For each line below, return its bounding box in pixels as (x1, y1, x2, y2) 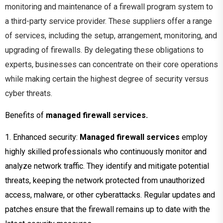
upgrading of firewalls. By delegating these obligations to (5, 45, 204, 55)
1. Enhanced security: (5, 132, 80, 142)
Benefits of (5, 110, 46, 120)
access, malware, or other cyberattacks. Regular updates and (5, 190, 215, 200)
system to (178, 1, 213, 11)
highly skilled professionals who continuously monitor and (5, 146, 207, 156)
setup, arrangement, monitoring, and (92, 30, 217, 40)
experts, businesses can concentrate (5, 59, 135, 69)
